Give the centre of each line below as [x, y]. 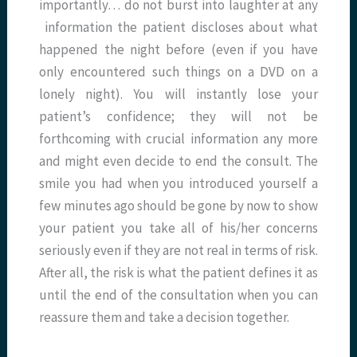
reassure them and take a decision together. [165, 318]
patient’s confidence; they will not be [178, 117]
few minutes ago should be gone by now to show [178, 206]
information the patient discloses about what [178, 27]
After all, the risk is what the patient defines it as [178, 273]
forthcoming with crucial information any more [178, 139]
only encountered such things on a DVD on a [178, 72]
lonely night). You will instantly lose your [178, 94]
